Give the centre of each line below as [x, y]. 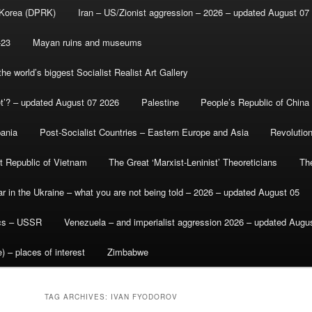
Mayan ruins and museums [87, 42]
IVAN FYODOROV [144, 297]
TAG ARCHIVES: [78, 297]
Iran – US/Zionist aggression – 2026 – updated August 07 [193, 13]
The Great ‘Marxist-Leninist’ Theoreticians [193, 162]
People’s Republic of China [255, 102]
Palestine [160, 102]
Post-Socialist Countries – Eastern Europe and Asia [144, 132]
